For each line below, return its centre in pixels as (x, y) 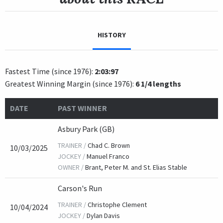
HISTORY (111, 35)
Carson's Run (80, 188)
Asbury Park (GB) (86, 129)
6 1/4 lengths (158, 84)
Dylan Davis (103, 216)
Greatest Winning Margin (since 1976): (70, 84)
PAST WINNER (82, 108)
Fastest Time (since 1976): (50, 71)
